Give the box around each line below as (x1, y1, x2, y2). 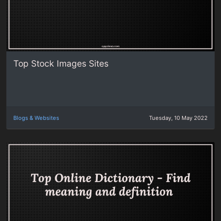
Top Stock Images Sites (13, 58, 109, 69)
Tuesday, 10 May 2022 (148, 114, 208, 122)
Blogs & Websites (13, 114, 60, 122)
